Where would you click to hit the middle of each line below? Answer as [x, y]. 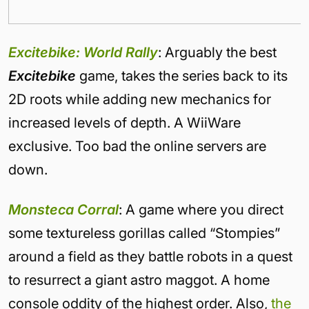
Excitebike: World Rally [83, 52]
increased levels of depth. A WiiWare [124, 123]
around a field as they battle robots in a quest [150, 257]
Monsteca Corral [63, 210]
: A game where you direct [201, 210]
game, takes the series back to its [182, 76]
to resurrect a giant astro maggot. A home [139, 280]
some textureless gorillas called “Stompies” [144, 233]
